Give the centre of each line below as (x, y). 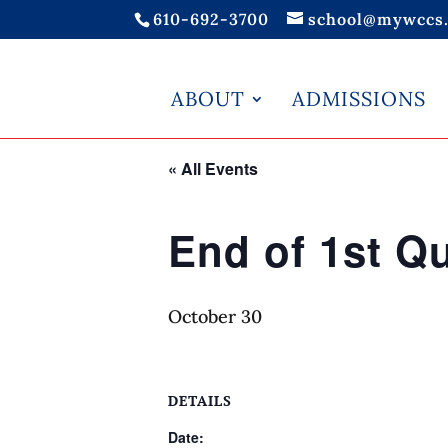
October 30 (215, 316)
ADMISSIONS (359, 98)
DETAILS (200, 400)
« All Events (213, 168)
